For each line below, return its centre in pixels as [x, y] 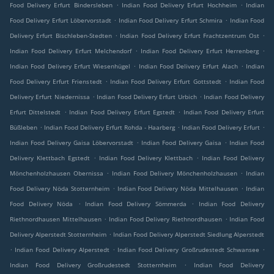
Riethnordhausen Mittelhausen [56, 219]
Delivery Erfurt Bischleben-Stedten [61, 35]
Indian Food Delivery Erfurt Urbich [147, 97]
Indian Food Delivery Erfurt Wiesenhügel [70, 66]
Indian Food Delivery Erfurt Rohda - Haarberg [109, 127]
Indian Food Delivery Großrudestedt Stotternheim [93, 265]
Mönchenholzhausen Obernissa [57, 173]
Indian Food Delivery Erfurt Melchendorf [71, 51]
